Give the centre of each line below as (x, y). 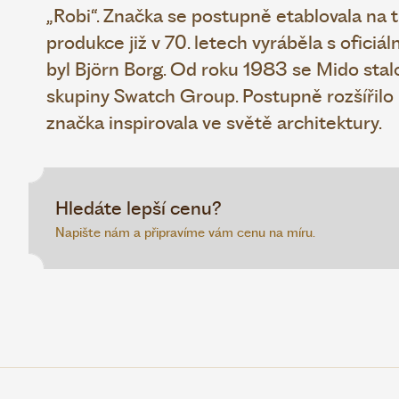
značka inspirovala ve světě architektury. (214, 123)
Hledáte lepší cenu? (138, 208)
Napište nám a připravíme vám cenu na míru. (185, 232)
